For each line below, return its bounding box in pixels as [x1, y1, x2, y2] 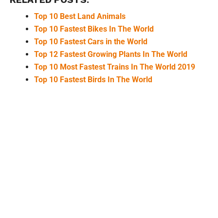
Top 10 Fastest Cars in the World [34, 37, 147, 47]
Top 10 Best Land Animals [34, 12, 126, 21]
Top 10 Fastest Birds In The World [34, 75, 152, 85]
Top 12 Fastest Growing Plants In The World [34, 50, 187, 59]
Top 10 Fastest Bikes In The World [34, 24, 154, 34]
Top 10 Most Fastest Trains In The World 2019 [34, 62, 195, 72]
